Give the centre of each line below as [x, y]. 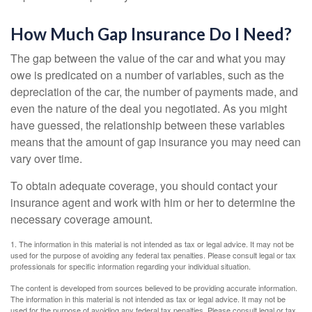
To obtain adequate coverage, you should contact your [144, 186]
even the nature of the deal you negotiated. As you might [149, 108]
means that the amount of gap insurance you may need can [156, 142]
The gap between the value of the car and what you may [148, 58]
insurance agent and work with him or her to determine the [153, 202]
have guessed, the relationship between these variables [148, 125]
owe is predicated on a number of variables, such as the [147, 75]
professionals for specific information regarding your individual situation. [131, 266]
